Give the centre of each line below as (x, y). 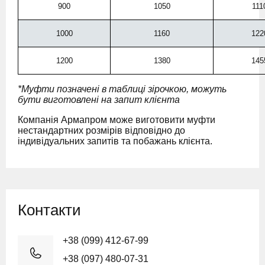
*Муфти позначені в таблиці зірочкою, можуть (122, 89)
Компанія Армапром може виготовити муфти (117, 120)
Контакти (49, 210)
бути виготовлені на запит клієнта (99, 100)
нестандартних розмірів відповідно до (101, 130)
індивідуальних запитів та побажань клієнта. (115, 141)
